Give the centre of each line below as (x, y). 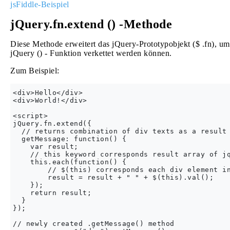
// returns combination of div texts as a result (120, 131)
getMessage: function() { (70, 139)
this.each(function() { (70, 162)
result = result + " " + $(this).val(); (113, 177)
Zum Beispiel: (35, 71)
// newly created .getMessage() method (94, 224)
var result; (46, 147)
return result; (52, 193)
